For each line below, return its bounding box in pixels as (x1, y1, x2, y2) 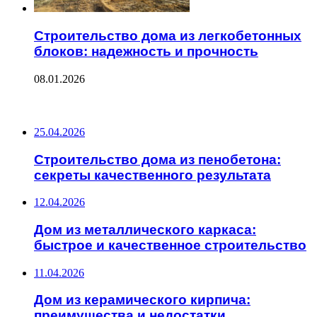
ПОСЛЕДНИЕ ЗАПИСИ (6, 97, 127, 114)
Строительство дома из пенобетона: (34, 151, 281, 167)
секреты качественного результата (34, 167, 271, 183)
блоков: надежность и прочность (34, 44, 258, 59)
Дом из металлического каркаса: (34, 222, 256, 238)
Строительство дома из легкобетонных (34, 28, 301, 44)
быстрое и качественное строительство (34, 238, 306, 253)
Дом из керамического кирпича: (34, 292, 250, 308)
